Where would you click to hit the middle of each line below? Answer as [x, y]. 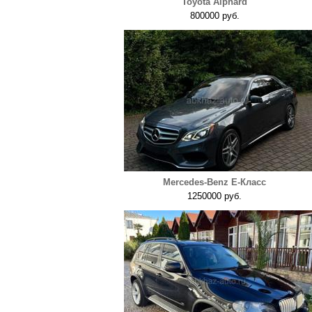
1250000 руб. [214, 196]
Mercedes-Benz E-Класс [214, 182]
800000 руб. [214, 16]
